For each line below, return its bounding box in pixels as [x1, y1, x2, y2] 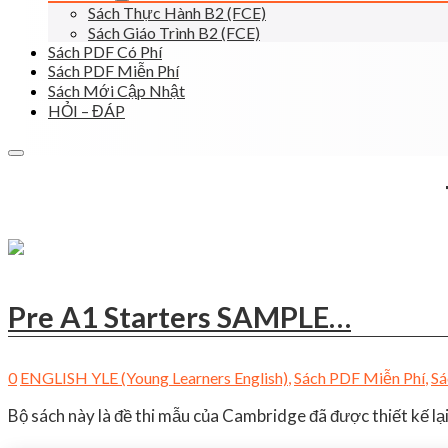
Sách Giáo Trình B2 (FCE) [88, 23, 260, 43]
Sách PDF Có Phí [48, 42, 162, 62]
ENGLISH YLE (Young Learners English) [20, 368, 288, 388]
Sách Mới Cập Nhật [48, 81, 185, 101]
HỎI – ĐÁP [48, 101, 125, 121]
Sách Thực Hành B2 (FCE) [88, 3, 266, 23]
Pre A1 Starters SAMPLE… [8, 298, 351, 334]
